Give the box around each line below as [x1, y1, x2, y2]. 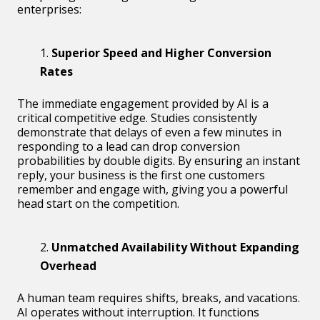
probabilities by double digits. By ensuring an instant [17, 152, 300, 169]
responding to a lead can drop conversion [17, 138, 240, 154]
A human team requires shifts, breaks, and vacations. [17, 289, 300, 306]
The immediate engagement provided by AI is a [17, 95, 269, 111]
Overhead [40, 257, 96, 274]
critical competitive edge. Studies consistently [17, 109, 257, 126]
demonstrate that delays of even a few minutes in [17, 124, 281, 140]
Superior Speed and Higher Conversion [51, 44, 271, 61]
